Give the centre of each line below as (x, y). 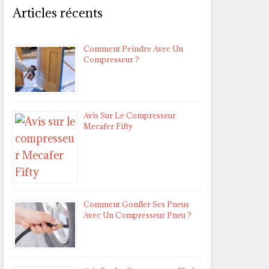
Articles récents (58, 13)
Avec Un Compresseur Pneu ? (138, 215)
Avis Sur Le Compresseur (130, 116)
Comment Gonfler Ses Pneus (136, 204)
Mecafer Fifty (108, 126)
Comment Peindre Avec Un (133, 49)
